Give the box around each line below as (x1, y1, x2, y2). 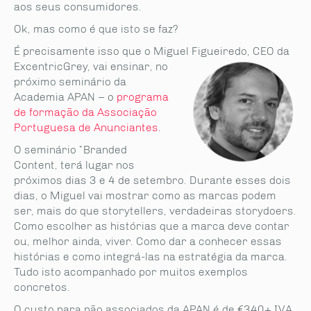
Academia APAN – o (14, 90, 117, 103)
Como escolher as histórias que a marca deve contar (14, 219, 289, 233)
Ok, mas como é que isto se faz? (14, 22, 178, 35)
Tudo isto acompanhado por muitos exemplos (14, 265, 248, 278)
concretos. (14, 280, 70, 294)
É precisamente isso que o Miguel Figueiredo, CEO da (14, 44, 289, 58)
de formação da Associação (14, 106, 157, 119)
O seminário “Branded (14, 143, 127, 156)
